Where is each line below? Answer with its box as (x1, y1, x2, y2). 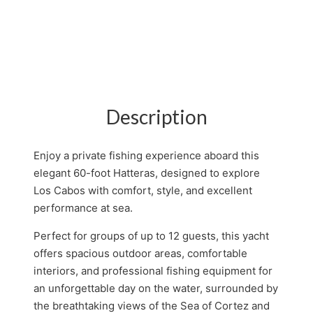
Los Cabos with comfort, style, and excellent (34, 183, 252, 197)
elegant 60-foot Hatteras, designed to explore (34, 166, 260, 180)
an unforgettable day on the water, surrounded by (34, 281, 278, 295)
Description (105, 104, 208, 129)
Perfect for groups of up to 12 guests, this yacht (34, 228, 269, 242)
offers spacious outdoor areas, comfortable (34, 246, 247, 260)
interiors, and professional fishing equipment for (34, 263, 272, 277)
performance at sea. (34, 201, 133, 214)
